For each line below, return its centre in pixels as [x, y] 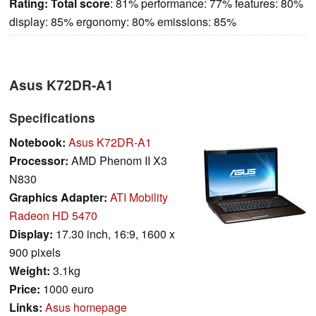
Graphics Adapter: [58, 197]
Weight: [30, 270]
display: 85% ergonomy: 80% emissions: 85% [123, 21]
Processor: [39, 160]
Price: [25, 288]
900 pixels [35, 252]
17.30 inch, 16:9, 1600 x [114, 233]
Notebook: [37, 142]
